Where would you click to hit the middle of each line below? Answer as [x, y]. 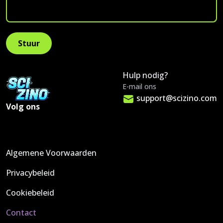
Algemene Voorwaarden [51, 153]
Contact [21, 213]
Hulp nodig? [145, 75]
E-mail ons [139, 86]
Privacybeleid [30, 173]
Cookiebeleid [30, 193]
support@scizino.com [177, 98]
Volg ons [23, 107]
